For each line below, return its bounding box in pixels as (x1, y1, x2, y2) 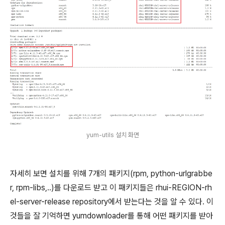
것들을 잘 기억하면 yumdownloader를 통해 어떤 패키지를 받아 (10, 211, 213, 221)
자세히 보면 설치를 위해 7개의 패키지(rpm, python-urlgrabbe (10, 169, 212, 179)
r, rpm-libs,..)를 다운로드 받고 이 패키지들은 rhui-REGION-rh (10, 183, 212, 193)
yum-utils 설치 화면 (86, 131, 139, 139)
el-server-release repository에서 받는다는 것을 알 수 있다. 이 (10, 197, 213, 207)
